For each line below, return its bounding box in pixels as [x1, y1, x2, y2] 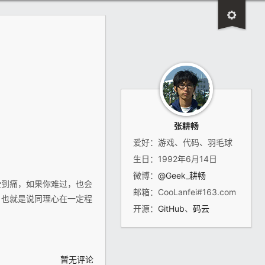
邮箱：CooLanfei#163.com [133, 187, 236, 197]
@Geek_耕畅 [158, 170, 206, 180]
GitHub [158, 203, 185, 214]
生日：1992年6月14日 [133, 154, 217, 164]
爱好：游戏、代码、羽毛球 [133, 137, 232, 147]
